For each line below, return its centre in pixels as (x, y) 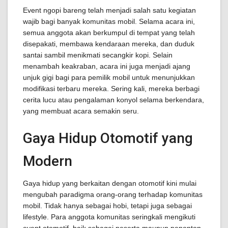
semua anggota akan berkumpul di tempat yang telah (109, 33)
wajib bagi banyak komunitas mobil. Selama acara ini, (109, 21)
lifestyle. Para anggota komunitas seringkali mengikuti (109, 217)
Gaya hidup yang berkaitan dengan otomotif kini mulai (110, 183)
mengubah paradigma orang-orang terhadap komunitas (113, 194)
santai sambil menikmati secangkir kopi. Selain (98, 55)
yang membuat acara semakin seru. (81, 111)
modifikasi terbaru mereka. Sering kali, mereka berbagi (111, 89)
